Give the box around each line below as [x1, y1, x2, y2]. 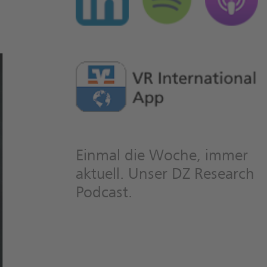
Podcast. [76, 185, 132, 202]
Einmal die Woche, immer [76, 148, 248, 165]
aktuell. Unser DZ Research [76, 167, 254, 184]
